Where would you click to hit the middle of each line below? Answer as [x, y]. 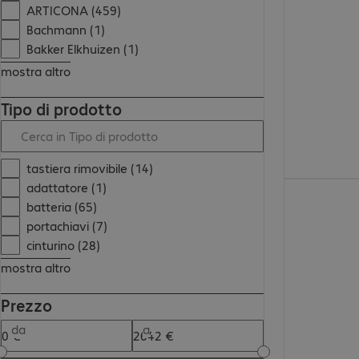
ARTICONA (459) [74, 10]
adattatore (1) [67, 188]
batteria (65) [62, 207]
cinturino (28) [64, 245]
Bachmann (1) [66, 30]
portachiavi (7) [67, 226]
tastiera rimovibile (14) [90, 168]
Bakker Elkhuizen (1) [83, 49]
